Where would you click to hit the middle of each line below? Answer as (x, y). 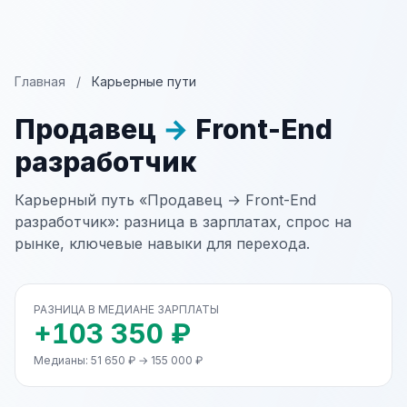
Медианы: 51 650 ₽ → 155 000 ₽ (118, 360)
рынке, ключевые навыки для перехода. (162, 243)
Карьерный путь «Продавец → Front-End (165, 200)
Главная (40, 81)
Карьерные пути (144, 81)
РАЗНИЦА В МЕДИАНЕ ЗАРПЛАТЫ (126, 309)
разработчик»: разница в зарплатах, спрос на (183, 222)
